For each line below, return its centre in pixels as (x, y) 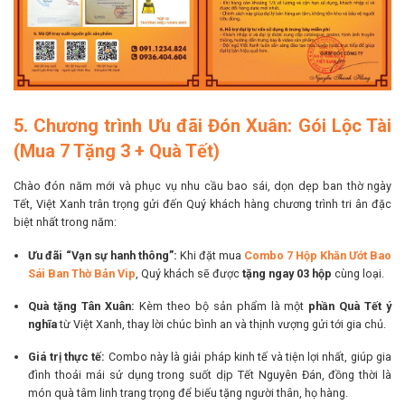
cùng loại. (358, 273)
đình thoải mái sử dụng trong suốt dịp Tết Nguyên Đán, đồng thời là (210, 375)
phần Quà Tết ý (350, 306)
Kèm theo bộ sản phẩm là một (222, 306)
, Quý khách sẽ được (189, 273)
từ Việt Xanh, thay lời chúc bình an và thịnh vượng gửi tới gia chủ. (222, 325)
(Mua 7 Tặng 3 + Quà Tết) (117, 151)
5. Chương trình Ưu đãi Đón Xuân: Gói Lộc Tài (202, 126)
